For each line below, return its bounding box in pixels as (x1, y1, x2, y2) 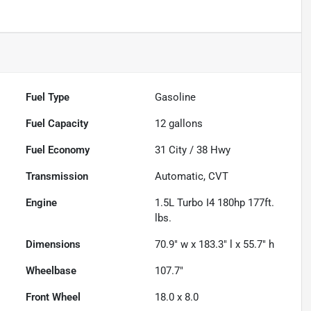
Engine (26, 196, 58, 210)
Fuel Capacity (26, 117, 89, 131)
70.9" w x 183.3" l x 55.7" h (155, 238, 275, 251)
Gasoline (155, 91, 196, 104)
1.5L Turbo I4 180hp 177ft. (155, 196, 275, 210)
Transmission (26, 170, 89, 183)
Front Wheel (26, 291, 81, 304)
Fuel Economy (26, 144, 90, 157)
